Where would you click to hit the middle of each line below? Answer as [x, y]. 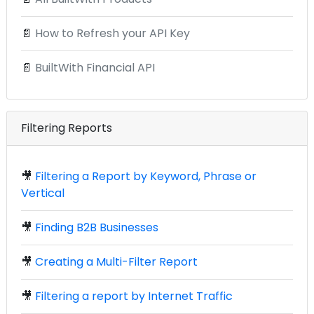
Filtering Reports [67, 128]
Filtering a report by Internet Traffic [134, 296]
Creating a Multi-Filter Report [116, 262]
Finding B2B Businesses [97, 228]
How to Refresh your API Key [112, 34]
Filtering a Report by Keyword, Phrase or [146, 177]
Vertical [43, 193]
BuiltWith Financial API [95, 68]
